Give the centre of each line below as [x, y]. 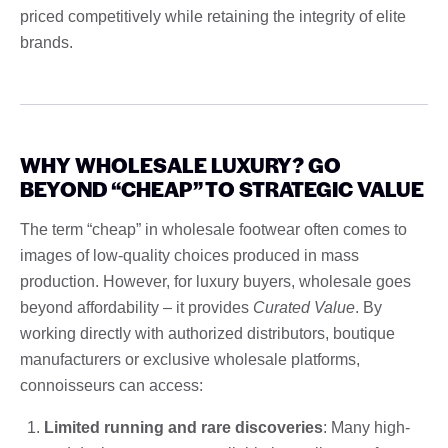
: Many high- [366, 427]
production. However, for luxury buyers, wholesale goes [215, 281]
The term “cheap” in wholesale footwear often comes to [213, 229]
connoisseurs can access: [111, 385]
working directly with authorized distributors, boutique [207, 333]
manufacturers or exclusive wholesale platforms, [190, 359]
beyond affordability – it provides [136, 307]
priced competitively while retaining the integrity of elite [213, 16]
